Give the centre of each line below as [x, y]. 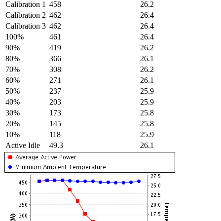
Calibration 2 [26, 15]
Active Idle [23, 145]
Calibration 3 [26, 26]
